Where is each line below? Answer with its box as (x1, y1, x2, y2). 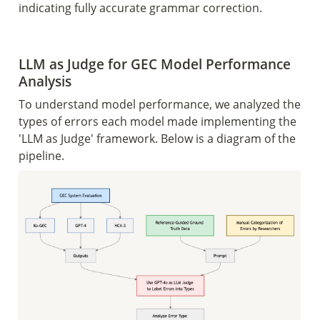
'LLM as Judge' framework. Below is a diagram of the (19, 131, 296, 147)
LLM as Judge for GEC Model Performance (19, 55, 291, 74)
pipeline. (19, 148, 67, 164)
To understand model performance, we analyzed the (19, 96, 301, 113)
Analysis (19, 72, 75, 91)
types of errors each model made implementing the (19, 114, 296, 130)
